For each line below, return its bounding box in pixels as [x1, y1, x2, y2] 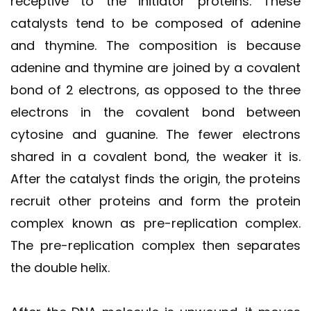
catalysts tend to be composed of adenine [10, 14, 301, 32]
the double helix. [10, 258, 110, 276]
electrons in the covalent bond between [10, 103, 301, 121]
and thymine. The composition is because [10, 36, 301, 54]
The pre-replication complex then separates [10, 236, 301, 254]
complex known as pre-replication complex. [10, 214, 301, 232]
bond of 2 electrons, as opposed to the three [10, 81, 301, 99]
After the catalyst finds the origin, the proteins [10, 169, 301, 187]
